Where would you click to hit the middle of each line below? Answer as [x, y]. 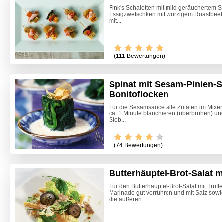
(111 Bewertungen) [139, 56]
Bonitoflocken [139, 94]
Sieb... [117, 120]
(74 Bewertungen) [138, 145]
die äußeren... [128, 199]
